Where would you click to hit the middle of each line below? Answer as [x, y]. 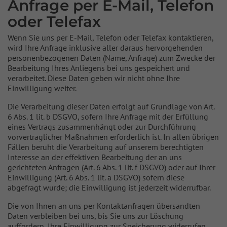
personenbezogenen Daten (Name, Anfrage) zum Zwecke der [111, 58]
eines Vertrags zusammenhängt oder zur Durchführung [102, 127]
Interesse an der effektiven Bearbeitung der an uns [95, 157]
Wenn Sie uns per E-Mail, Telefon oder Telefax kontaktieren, [110, 37]
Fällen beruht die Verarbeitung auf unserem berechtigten [106, 147]
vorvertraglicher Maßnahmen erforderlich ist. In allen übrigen [113, 137]
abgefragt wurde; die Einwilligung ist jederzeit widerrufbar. [109, 187]
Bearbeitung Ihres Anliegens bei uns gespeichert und [99, 68]
